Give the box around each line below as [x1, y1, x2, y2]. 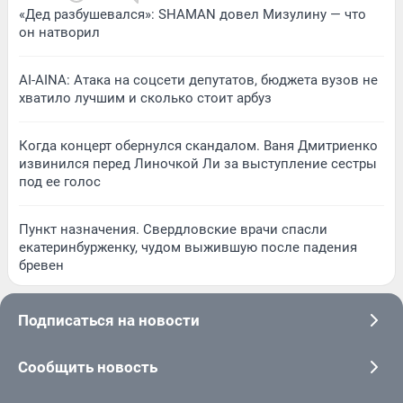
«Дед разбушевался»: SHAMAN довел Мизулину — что [19, 6, 366, 23]
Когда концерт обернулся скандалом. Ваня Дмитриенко [19, 138, 378, 155]
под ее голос [19, 174, 101, 191]
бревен [19, 257, 64, 274]
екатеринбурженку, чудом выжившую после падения [19, 239, 357, 256]
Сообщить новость [18, 358, 157, 377]
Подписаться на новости [18, 311, 200, 330]
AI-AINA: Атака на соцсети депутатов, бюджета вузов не [19, 72, 378, 89]
